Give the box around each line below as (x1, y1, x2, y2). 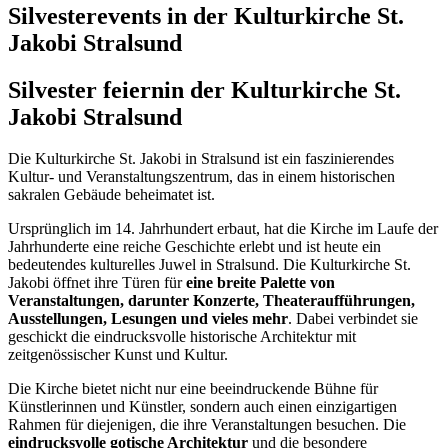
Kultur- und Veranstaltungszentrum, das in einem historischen (8, 168, 395, 186)
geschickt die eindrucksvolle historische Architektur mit (8, 328, 356, 346)
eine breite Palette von (186, 274, 335, 292)
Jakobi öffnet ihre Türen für (8, 274, 186, 292)
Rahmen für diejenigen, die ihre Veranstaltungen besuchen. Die (8, 416, 406, 434)
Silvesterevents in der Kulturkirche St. (8, 2, 404, 29)
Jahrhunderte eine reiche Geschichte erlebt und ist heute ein (8, 238, 381, 256)
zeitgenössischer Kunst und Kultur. (8, 346, 228, 364)
